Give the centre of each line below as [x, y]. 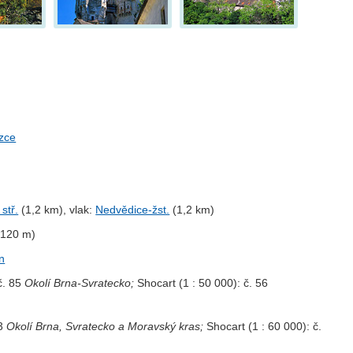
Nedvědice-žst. [133, 210]
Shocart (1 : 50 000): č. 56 [201, 282]
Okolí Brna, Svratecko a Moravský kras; [105, 327]
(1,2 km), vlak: [57, 210]
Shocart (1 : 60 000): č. [263, 327]
